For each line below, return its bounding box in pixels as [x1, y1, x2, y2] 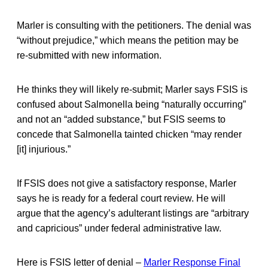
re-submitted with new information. [17, 50, 162, 60]
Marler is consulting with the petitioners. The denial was [17, 20, 251, 31]
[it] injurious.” [17, 144, 71, 154]
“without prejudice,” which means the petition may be [17, 35, 239, 45]
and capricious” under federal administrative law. [17, 223, 221, 233]
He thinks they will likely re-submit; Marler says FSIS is [17, 84, 248, 95]
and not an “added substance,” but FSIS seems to [17, 114, 226, 124]
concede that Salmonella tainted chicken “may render [17, 129, 242, 139]
